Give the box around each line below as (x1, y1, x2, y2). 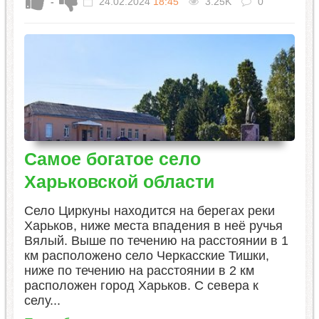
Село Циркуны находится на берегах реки (23, 204, 275, 219)
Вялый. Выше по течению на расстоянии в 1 (23, 234, 288, 249)
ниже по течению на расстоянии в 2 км (23, 263, 254, 278)
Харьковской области (23, 172, 214, 192)
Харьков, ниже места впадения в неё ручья (23, 219, 283, 234)
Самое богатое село (23, 149, 201, 169)
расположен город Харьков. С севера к (23, 278, 258, 293)
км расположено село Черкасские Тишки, (23, 249, 269, 263)
